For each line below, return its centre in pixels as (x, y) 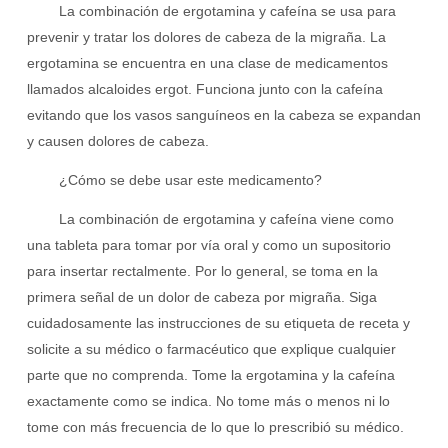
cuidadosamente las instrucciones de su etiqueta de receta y (218, 322)
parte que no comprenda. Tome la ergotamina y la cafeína (210, 374)
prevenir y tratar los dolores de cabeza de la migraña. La (206, 37)
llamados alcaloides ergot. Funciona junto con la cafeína (204, 89)
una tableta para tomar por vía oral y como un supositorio (208, 244)
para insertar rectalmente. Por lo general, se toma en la (202, 270)
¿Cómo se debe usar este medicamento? (190, 180)
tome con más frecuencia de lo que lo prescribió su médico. (215, 426)
